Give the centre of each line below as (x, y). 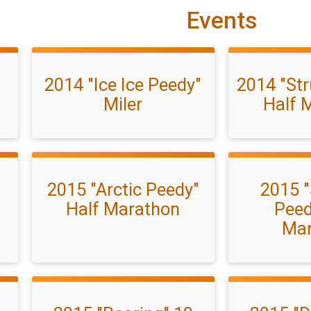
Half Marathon (123, 209)
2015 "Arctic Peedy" (123, 190)
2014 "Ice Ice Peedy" (123, 85)
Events (221, 20)
